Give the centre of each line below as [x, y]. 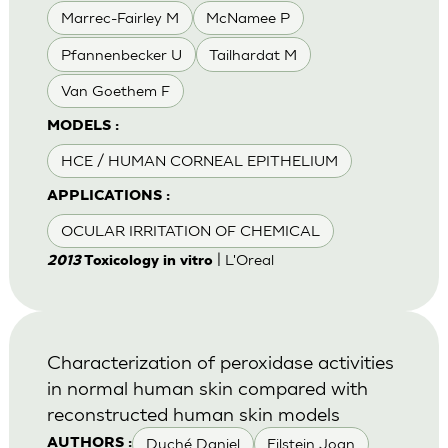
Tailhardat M [253, 54]
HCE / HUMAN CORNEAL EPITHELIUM [199, 161]
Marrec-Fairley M [119, 18]
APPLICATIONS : [108, 197]
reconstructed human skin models [193, 414]
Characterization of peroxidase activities [220, 362]
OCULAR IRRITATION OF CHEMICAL [190, 231]
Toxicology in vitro [148, 262]
